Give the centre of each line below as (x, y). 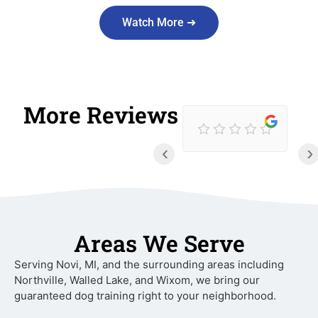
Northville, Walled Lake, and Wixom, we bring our (137, 280)
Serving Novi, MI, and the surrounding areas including (149, 264)
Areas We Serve (159, 243)
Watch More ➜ (159, 22)
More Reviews (101, 114)
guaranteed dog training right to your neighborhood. (145, 295)
